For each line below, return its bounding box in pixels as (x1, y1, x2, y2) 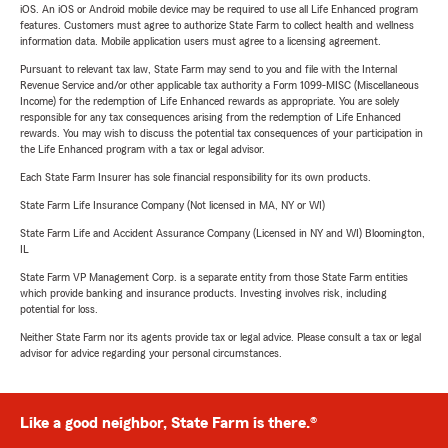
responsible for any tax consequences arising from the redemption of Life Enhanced (20, 111, 401, 124)
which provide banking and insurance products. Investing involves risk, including (20, 287, 387, 300)
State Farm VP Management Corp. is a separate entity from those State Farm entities (20, 271, 408, 284)
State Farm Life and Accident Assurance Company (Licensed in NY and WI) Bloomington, (20, 227, 425, 240)
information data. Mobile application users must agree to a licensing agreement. (20, 35, 381, 48)
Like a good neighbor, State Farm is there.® (20, 415, 317, 432)
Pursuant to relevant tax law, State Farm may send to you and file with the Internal (20, 63, 397, 76)
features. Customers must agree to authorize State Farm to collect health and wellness (20, 19, 414, 32)
